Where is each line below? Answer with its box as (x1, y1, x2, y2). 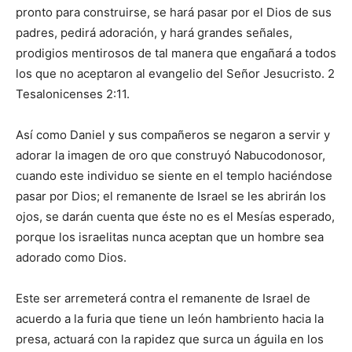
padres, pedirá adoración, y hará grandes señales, (16, 25, 292, 41)
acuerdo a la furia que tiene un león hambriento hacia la (16, 311, 324, 327)
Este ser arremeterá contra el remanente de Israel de (16, 291, 310, 306)
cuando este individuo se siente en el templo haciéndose (16, 168, 332, 184)
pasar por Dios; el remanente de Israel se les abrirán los (16, 189, 326, 204)
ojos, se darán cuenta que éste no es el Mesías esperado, (16, 209, 335, 225)
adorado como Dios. (16, 250, 126, 266)
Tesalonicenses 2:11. (16, 86, 130, 102)
